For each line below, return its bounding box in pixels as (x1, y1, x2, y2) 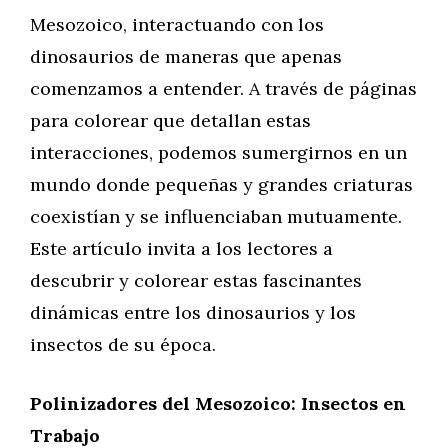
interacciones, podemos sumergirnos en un (30, 141, 407, 164)
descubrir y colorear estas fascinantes (30, 269, 362, 292)
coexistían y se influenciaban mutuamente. (30, 205, 402, 228)
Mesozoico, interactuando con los (30, 13, 324, 36)
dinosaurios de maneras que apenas (30, 45, 342, 68)
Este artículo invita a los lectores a (30, 237, 333, 260)
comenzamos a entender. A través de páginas (30, 77, 417, 100)
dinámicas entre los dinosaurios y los (30, 301, 356, 324)
